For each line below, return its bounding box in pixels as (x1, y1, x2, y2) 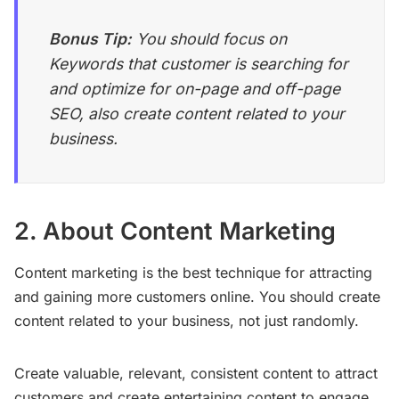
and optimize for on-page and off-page (49, 78, 341, 98)
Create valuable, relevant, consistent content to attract (14, 364, 378, 383)
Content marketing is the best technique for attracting (14, 264, 372, 282)
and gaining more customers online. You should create (14, 288, 380, 306)
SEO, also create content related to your (49, 103, 346, 123)
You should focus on (132, 28, 288, 48)
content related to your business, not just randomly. (14, 312, 359, 330)
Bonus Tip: (49, 28, 133, 48)
